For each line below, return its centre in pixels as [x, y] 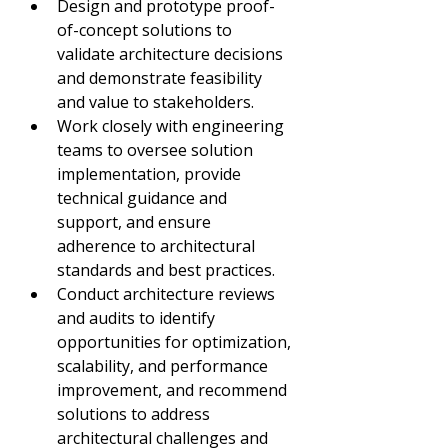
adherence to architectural [158, 246]
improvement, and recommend [174, 390]
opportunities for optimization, [176, 342]
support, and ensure [136, 222]
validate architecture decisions [172, 54]
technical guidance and [144, 198]
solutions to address [135, 414]
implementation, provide [151, 174]
